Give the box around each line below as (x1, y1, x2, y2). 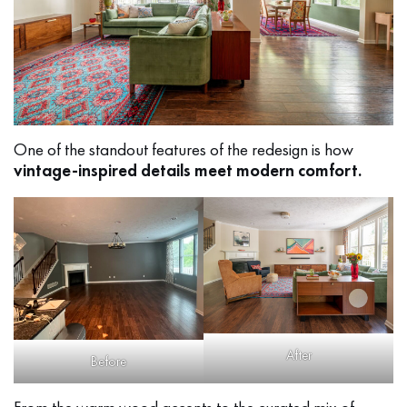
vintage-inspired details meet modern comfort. (14, 159, 362, 183)
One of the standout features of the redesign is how (14, 138, 353, 162)
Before (91, 352, 126, 371)
